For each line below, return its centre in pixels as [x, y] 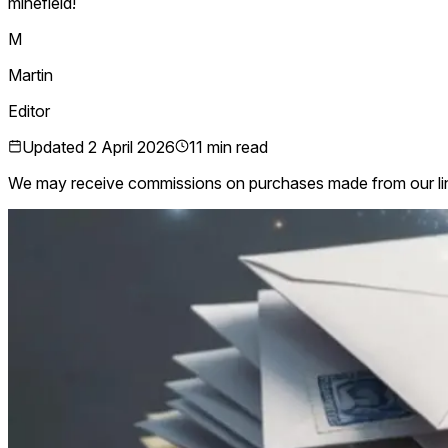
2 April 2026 [131, 147]
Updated [55, 147]
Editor [29, 111]
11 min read [228, 147]
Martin [30, 75]
